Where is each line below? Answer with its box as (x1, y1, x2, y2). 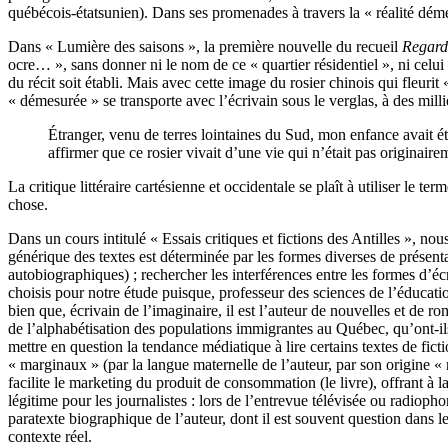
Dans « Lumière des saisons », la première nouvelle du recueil (8, 37, 402, 55)
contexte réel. (8, 427, 92, 445)
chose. (8, 195, 48, 213)
